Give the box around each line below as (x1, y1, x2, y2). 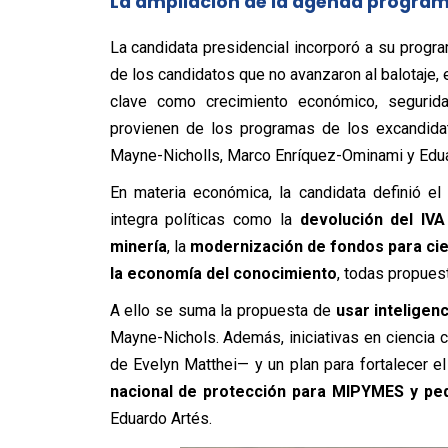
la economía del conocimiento (109, 263, 337, 283)
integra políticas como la (109, 209, 300, 229)
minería (109, 236, 167, 256)
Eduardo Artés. (109, 408, 212, 428)
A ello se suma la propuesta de (109, 300, 336, 320)
